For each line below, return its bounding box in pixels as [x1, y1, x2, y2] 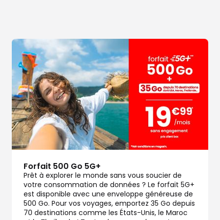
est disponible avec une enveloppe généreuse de [24, 189, 193, 199]
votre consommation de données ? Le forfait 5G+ [24, 179, 194, 190]
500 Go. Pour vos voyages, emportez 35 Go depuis [24, 198, 195, 208]
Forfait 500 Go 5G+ [24, 160, 101, 172]
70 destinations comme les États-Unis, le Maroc [24, 207, 188, 218]
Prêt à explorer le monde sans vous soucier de [24, 170, 182, 180]
